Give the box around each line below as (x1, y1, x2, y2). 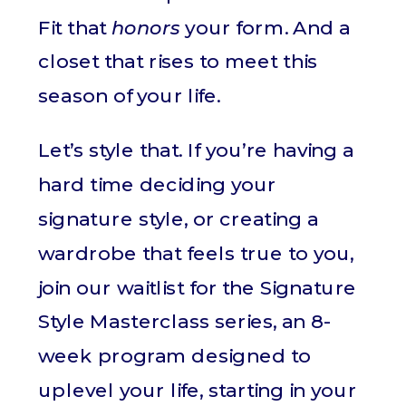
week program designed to (38, 343, 311, 369)
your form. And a (179, 14, 351, 40)
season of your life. (38, 83, 221, 109)
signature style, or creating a (38, 207, 319, 231)
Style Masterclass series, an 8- (38, 309, 332, 334)
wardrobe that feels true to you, (38, 241, 354, 266)
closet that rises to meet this (38, 49, 317, 74)
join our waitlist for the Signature (38, 275, 357, 300)
